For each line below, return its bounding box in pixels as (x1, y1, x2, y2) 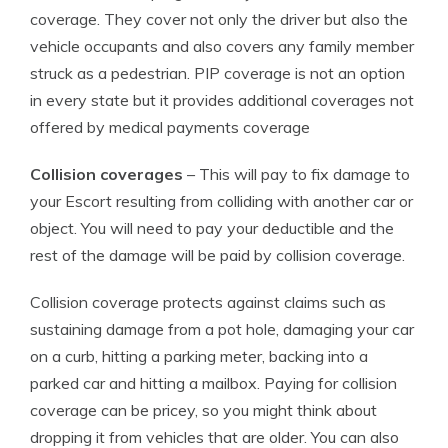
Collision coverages (30, 164, 183, 184)
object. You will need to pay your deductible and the (30, 218, 394, 238)
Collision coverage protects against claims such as (30, 292, 386, 312)
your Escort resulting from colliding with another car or (30, 191, 413, 211)
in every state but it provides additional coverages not (30, 90, 414, 110)
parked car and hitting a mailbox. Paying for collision (30, 373, 397, 393)
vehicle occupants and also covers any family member (30, 36, 414, 56)
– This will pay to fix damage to (183, 164, 410, 184)
